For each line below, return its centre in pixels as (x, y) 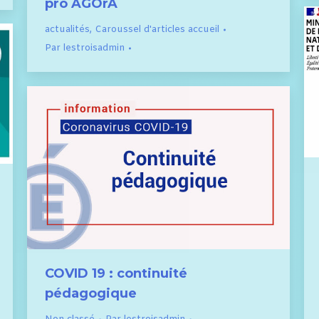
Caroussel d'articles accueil (157, 30)
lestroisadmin (94, 48)
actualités (67, 30)
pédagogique (91, 294)
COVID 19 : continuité (116, 274)
